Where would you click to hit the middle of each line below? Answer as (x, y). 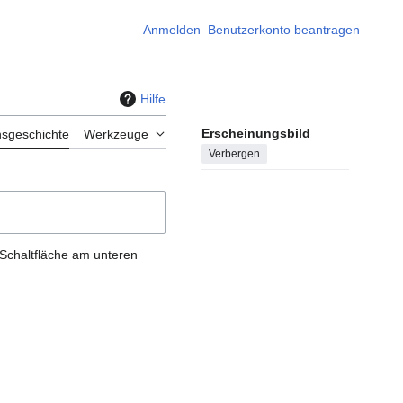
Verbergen (234, 154)
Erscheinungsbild (256, 134)
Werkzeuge (116, 134)
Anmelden (172, 30)
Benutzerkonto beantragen (284, 30)
